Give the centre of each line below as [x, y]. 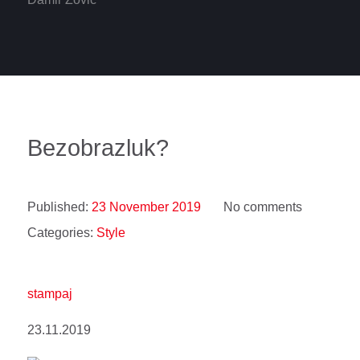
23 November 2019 [146, 207]
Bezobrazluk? [98, 148]
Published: [59, 207]
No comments [263, 207]
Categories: [62, 233]
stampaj [50, 294]
